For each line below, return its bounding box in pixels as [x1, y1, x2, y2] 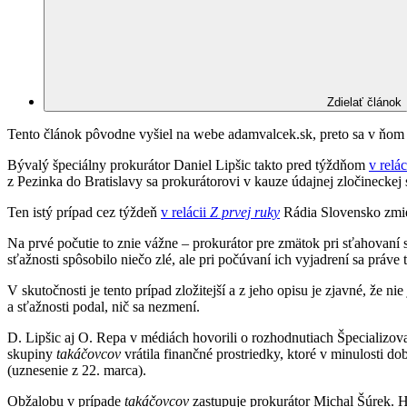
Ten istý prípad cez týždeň [7, 203, 161, 220]
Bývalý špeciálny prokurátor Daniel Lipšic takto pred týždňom [7, 156, 369, 173]
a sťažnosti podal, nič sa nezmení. [7, 298, 200, 314]
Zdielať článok [327, 94, 402, 109]
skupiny [7, 345, 56, 362]
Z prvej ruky [210, 203, 280, 220]
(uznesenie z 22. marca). [7, 362, 146, 378]
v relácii [161, 203, 210, 220]
